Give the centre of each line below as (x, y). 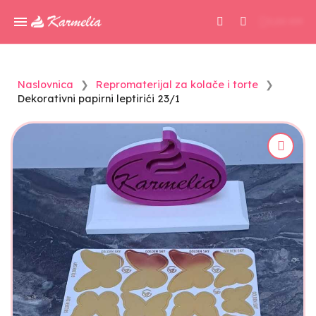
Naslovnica (45, 85)
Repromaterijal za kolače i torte (177, 85)
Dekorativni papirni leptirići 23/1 (99, 99)
